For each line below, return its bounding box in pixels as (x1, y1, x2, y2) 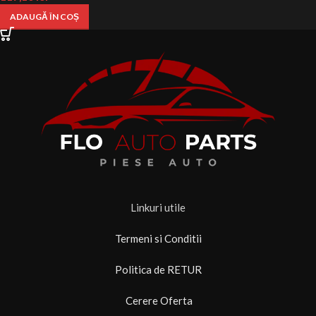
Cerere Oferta (123, 294, 193, 307)
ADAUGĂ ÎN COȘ (10, 11, 79, 22)
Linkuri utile (130, 201, 186, 214)
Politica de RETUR (114, 263, 202, 276)
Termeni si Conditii (114, 232, 202, 245)
